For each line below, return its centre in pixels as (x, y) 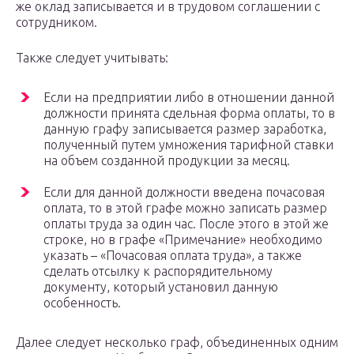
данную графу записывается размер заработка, (185, 129)
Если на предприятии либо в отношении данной (189, 98)
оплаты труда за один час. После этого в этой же (186, 224)
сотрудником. (56, 23)
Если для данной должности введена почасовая (184, 192)
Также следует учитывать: (92, 58)
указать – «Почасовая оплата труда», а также (173, 256)
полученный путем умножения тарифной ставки (188, 145)
